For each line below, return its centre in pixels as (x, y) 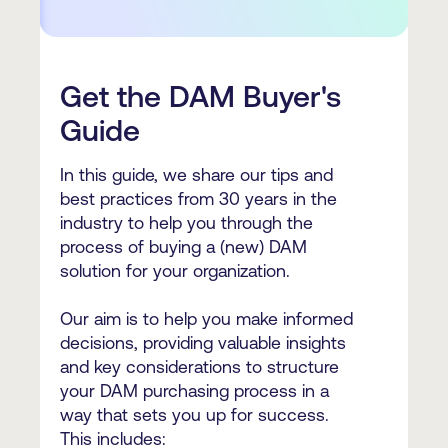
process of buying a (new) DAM (183, 247)
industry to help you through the (186, 223)
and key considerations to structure (199, 367)
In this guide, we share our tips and (196, 175)
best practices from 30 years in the (198, 199)
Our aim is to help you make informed (206, 319)
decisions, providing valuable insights (203, 343)
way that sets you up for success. (194, 415)
